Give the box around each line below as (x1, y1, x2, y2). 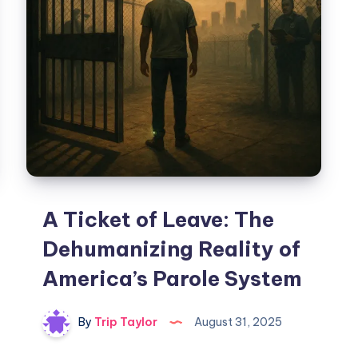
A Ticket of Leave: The (42, 206, 275, 233)
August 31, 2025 (192, 315, 283, 330)
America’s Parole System (42, 265, 303, 292)
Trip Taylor (92, 315, 158, 330)
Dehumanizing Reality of (42, 236, 301, 263)
